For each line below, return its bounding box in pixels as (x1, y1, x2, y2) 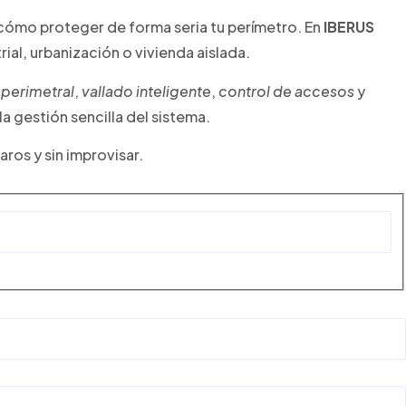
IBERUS (324, 17, 374, 37)
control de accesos (218, 81, 354, 101)
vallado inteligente (82, 81, 211, 101)
